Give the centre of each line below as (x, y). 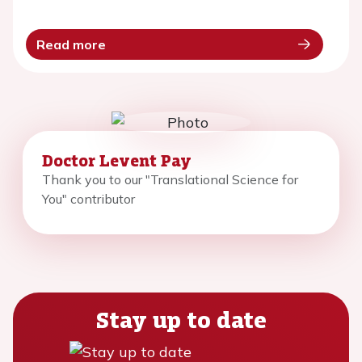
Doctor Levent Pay (117, 160)
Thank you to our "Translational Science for (170, 179)
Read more (71, 44)
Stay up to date (181, 319)
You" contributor (88, 199)
